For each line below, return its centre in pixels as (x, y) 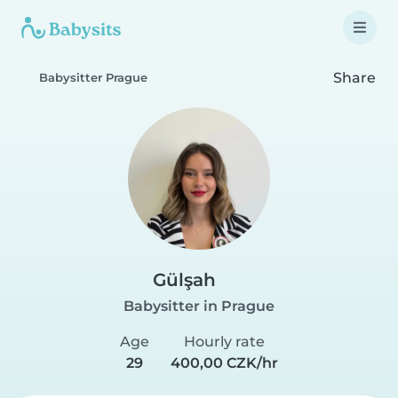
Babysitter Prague (93, 78)
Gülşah (184, 280)
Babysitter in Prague (199, 306)
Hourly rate (224, 342)
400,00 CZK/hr (224, 363)
